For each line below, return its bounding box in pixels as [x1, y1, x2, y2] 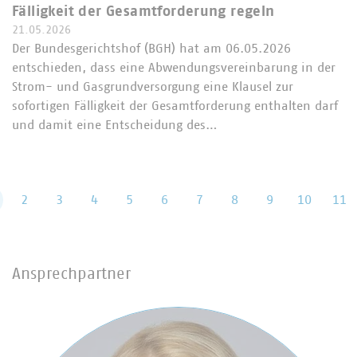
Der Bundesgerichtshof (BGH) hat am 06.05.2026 [12, 41, 291, 55]
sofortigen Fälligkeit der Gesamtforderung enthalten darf [12, 99, 338, 112]
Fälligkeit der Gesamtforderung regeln [12, 4, 275, 19]
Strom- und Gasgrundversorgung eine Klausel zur [12, 80, 293, 93]
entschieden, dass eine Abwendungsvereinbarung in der [12, 61, 335, 74]
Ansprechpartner [12, 265, 131, 282]
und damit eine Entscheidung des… [12, 118, 218, 131]
